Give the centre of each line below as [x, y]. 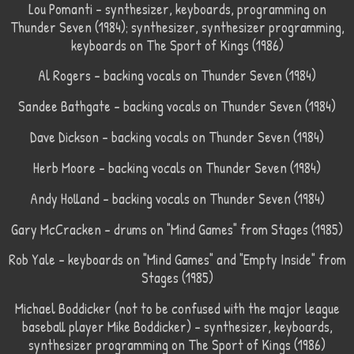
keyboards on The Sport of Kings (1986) [177, 45]
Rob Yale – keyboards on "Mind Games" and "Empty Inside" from [177, 260]
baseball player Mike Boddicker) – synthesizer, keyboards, [177, 327]
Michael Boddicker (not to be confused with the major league [177, 309]
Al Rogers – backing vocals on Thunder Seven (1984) [177, 76]
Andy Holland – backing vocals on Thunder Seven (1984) [177, 198]
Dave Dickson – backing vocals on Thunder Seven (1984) [177, 137]
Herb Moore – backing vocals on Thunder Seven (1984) [177, 168]
